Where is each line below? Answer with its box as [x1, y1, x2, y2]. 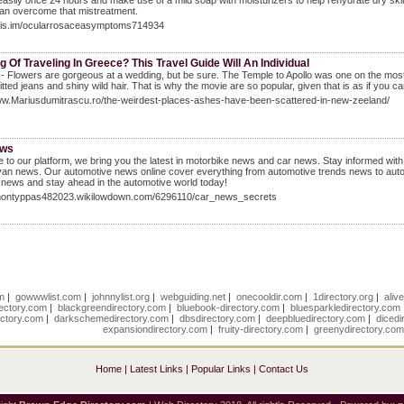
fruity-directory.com [218, 324, 304, 335]
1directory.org [312, 291, 373, 302]
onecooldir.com [235, 291, 302, 302]
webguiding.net [160, 291, 225, 302]
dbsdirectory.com [179, 313, 256, 324]
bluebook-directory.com [177, 302, 280, 313]
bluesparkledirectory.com [290, 302, 401, 313]
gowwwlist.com [14, 291, 81, 302]
